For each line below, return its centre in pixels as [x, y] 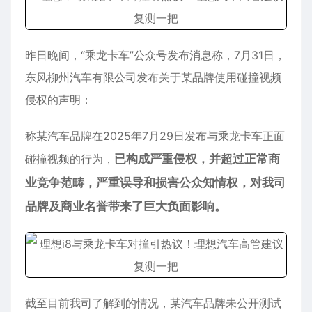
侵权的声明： [58, 100]
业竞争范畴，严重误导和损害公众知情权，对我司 [155, 182]
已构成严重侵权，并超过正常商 [197, 159]
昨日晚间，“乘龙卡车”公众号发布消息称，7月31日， [155, 55]
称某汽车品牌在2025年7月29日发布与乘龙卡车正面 [155, 136]
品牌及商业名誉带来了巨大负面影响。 [126, 206]
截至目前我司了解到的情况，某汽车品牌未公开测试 [153, 303]
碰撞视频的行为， [70, 159]
